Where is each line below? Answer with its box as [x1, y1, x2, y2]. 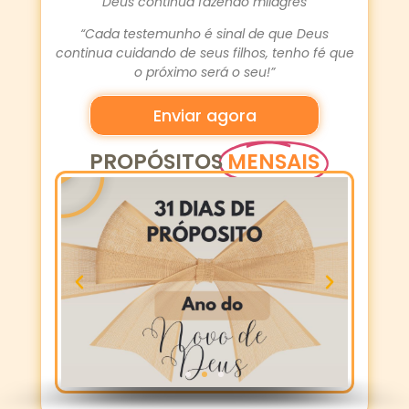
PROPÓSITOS [89, 147, 227, 177]
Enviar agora [152, 103, 257, 127]
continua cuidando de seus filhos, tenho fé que [55, 43, 354, 62]
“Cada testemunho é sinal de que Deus [80, 24, 329, 43]
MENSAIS [227, 147, 320, 177]
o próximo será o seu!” [134, 62, 275, 81]
